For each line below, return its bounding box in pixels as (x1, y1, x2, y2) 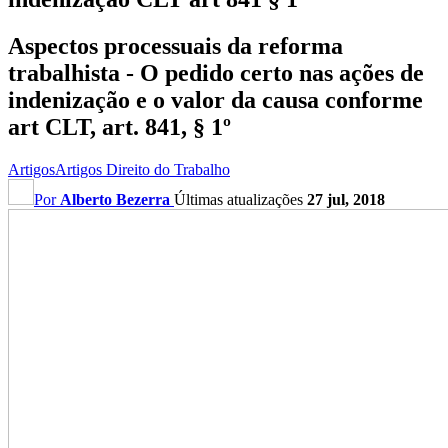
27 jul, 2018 (307, 190, 385, 208)
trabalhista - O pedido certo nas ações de (8, 60, 424, 86)
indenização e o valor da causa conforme (8, 87, 423, 113)
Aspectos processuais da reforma (8, 33, 343, 59)
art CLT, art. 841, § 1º (8, 114, 231, 140)
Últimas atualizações (174, 190, 307, 208)
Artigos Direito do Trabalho (55, 160, 230, 178)
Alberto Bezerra (60, 190, 170, 208)
